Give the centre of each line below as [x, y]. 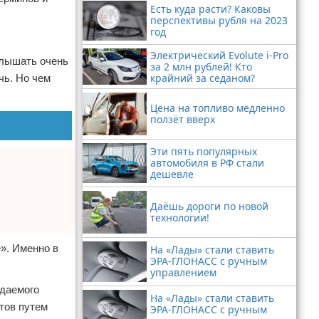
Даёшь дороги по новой [209, 206]
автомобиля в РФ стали [207, 163]
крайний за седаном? [203, 78]
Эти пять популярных [204, 152]
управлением [183, 273]
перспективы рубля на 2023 [219, 21]
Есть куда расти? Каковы [210, 9]
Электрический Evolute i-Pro [219, 55]
